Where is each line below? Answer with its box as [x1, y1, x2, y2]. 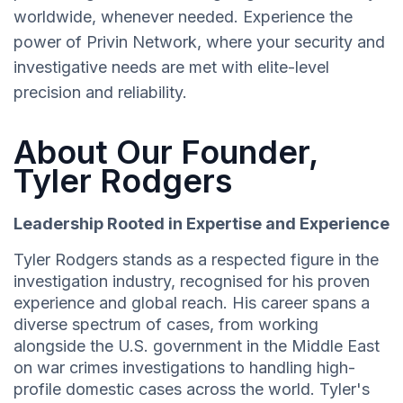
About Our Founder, [13, 132, 318, 173]
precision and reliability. [13, 83, 187, 103]
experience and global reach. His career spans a [13, 293, 370, 313]
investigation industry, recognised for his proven [13, 272, 370, 291]
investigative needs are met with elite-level [13, 58, 329, 77]
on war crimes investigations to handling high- [13, 358, 355, 378]
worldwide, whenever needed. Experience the [13, 7, 353, 27]
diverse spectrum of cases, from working [13, 315, 318, 335]
